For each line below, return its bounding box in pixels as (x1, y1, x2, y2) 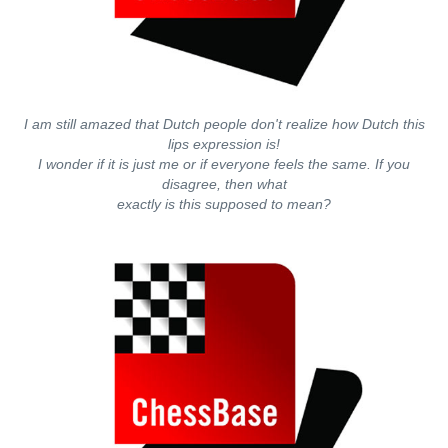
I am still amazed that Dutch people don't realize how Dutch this (23, 116, 425, 132)
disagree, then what (161, 176, 287, 192)
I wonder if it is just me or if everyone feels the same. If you (38, 156, 410, 172)
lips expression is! (168, 136, 280, 152)
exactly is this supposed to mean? (117, 196, 331, 212)
